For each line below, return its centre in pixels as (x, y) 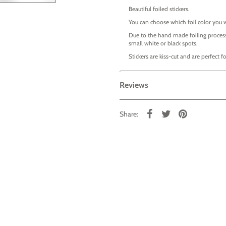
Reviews (134, 85)
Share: (129, 114)
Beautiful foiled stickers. (159, 9)
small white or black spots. (164, 43)
